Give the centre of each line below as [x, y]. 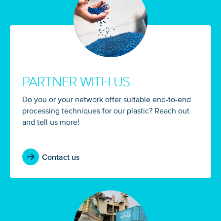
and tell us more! [51, 122]
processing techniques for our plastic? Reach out [106, 110]
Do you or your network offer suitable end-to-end [107, 99]
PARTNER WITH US [76, 82]
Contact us [61, 157]
